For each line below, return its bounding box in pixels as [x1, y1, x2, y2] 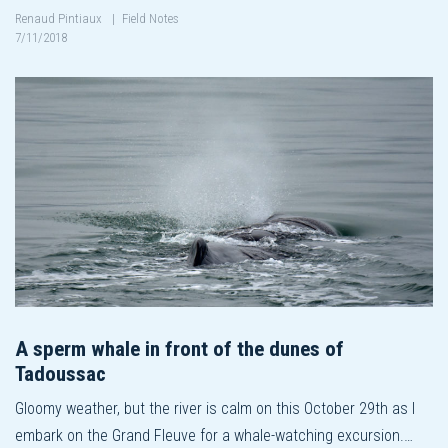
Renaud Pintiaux [15, 10, 105, 26]
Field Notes [122, 10, 179, 26]
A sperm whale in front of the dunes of [15, 336, 344, 361]
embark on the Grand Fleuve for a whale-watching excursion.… [15, 425, 413, 445]
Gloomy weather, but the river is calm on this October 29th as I [15, 398, 415, 418]
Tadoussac [15, 361, 106, 386]
